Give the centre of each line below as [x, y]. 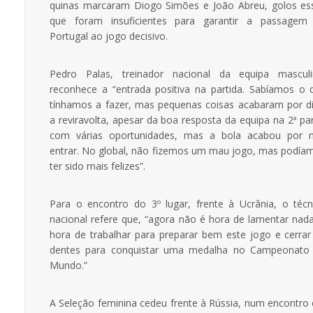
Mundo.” [68, 265]
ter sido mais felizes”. [97, 166]
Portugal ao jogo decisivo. [109, 36]
